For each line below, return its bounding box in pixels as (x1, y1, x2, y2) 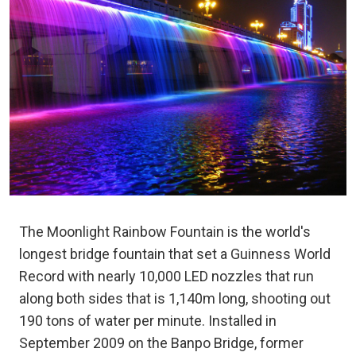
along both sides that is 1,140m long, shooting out (19, 289, 331, 307)
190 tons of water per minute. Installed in (19, 311, 277, 329)
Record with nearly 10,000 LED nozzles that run (19, 267, 314, 284)
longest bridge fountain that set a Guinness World (19, 245, 331, 262)
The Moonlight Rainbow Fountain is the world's (19, 222, 311, 240)
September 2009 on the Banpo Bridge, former (19, 334, 304, 351)
